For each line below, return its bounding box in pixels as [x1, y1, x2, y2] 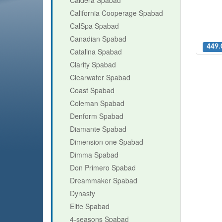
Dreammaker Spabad [70, 175, 137, 185]
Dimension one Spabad [70, 136, 143, 147]
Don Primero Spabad [70, 162, 136, 172]
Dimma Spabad [70, 149, 118, 160]
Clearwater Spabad [70, 72, 130, 82]
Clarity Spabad [70, 59, 116, 69]
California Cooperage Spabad [70, 7, 163, 18]
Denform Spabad [70, 111, 123, 121]
